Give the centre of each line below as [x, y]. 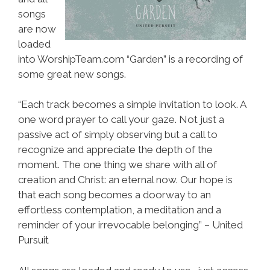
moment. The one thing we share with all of [118, 165]
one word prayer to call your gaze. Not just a [121, 119]
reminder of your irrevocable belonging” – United [130, 225]
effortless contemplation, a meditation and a [120, 210]
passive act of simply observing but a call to [118, 134]
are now [37, 29]
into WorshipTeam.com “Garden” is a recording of [130, 59]
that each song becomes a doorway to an [115, 195]
